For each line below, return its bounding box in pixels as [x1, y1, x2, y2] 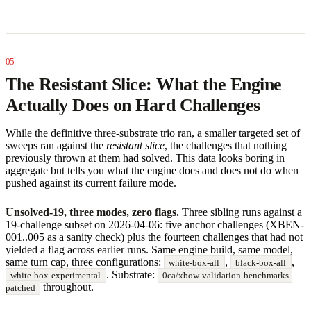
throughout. [40, 280, 94, 293]
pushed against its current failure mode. [6, 176, 176, 189]
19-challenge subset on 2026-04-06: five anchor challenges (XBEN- [6, 218, 304, 230]
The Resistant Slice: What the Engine [6, 74, 282, 94]
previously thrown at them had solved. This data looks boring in [6, 151, 285, 164]
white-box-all [169, 257, 220, 268]
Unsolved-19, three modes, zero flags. [6, 205, 179, 218]
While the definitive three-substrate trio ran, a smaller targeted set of [6, 126, 300, 139]
